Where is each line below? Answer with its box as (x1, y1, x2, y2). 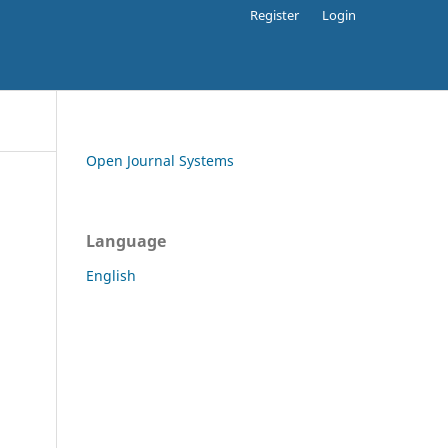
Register (250, 5, 300, 24)
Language (86, 230, 166, 252)
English (86, 265, 136, 285)
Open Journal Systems (86, 151, 234, 170)
